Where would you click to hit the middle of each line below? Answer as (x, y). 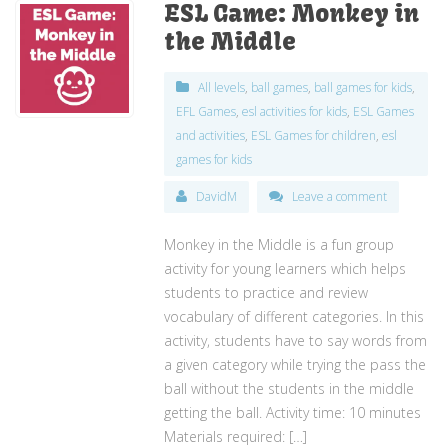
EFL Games (206, 111)
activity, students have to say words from (296, 340)
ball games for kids (363, 87)
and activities (211, 135)
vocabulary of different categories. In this (294, 316)
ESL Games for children (314, 135)
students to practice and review (266, 292)
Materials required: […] (236, 436)
